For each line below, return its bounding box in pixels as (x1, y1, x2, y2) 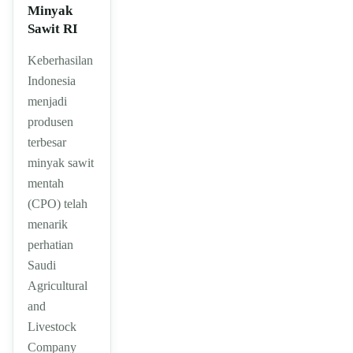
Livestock (28, 319, 76, 333)
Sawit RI (28, 20, 78, 36)
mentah (28, 176, 64, 190)
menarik (28, 217, 68, 231)
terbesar (28, 135, 66, 149)
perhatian (28, 237, 73, 251)
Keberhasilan (28, 53, 93, 67)
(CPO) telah (28, 196, 87, 210)
